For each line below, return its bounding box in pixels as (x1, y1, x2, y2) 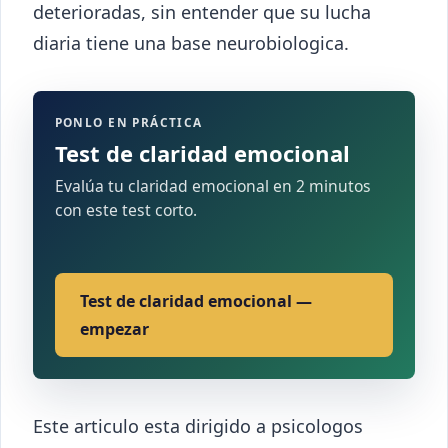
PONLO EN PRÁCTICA (54, 114, 203, 131)
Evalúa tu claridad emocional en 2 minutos (54, 175, 371, 198)
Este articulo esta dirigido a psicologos (33, 414, 363, 439)
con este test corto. (54, 199, 197, 222)
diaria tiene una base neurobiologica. (33, 30, 349, 55)
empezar (80, 318, 150, 341)
